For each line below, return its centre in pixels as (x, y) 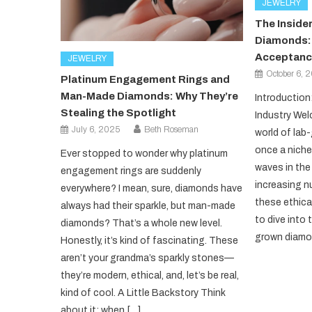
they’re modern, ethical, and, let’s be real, (150, 275)
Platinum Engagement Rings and (146, 79)
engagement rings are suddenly (131, 171)
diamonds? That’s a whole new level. (142, 223)
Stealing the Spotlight (119, 112)
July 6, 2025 (96, 129)
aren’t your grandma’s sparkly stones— (148, 258)
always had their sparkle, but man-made (148, 205)
